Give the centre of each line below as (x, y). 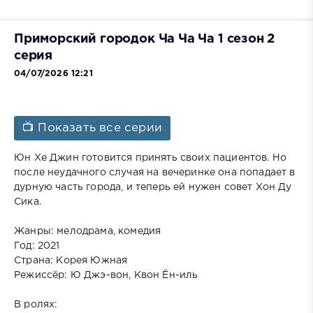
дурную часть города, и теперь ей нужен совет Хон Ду (153, 188)
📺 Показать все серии (93, 129)
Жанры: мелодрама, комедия (88, 232)
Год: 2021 (37, 246)
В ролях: (36, 305)
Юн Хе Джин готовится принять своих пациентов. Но (151, 158)
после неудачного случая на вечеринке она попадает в (155, 173)
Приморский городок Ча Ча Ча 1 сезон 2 (145, 39)
